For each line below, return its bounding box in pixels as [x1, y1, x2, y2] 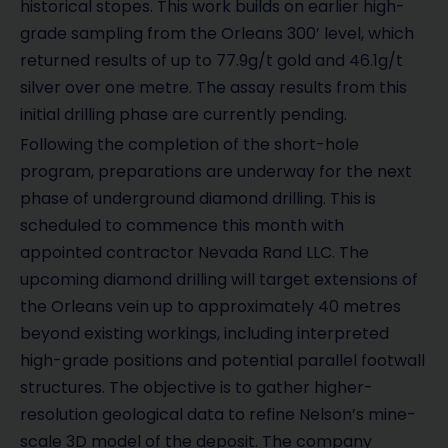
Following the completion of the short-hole [20, 133, 359, 157]
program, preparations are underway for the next [20, 160, 412, 184]
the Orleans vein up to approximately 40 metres [20, 295, 401, 319]
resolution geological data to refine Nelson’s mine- [20, 403, 416, 427]
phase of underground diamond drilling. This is [20, 187, 376, 211]
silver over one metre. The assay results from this [20, 76, 407, 100]
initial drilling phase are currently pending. [20, 103, 347, 127]
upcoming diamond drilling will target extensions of [20, 268, 418, 292]
